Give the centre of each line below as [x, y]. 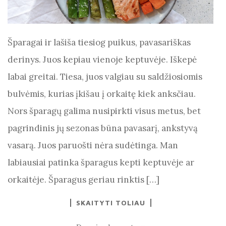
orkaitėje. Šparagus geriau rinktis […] [83, 180]
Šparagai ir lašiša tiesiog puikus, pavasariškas [99, 42]
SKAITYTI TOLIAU [110, 203]
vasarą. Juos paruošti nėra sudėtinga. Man [93, 145]
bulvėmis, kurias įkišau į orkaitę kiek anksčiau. [102, 94]
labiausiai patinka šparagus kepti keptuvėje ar [101, 162]
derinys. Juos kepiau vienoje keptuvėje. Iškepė [102, 60]
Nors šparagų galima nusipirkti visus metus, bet [104, 111]
